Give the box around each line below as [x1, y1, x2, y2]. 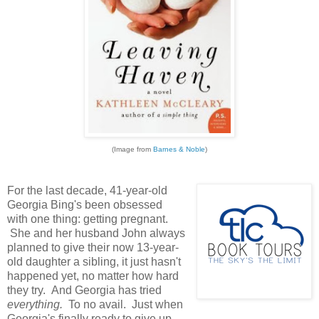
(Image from [112, 145, 153, 153]
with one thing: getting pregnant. [7, 212, 168, 225]
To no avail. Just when [68, 298, 183, 310]
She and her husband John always [7, 226, 185, 239]
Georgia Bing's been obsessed [7, 198, 162, 211]
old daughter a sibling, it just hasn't [7, 255, 181, 268]
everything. [7, 298, 68, 310]
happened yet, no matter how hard [7, 269, 179, 282]
